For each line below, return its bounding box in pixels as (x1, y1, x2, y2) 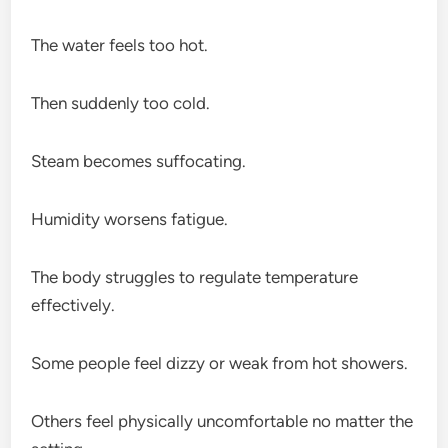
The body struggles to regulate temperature (31, 266, 359, 287)
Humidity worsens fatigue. (31, 208, 229, 229)
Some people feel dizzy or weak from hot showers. (31, 352, 409, 373)
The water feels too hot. (31, 34, 209, 55)
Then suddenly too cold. (31, 92, 211, 113)
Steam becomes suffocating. (31, 150, 247, 171)
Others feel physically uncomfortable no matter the (31, 410, 414, 431)
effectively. (31, 294, 116, 315)
